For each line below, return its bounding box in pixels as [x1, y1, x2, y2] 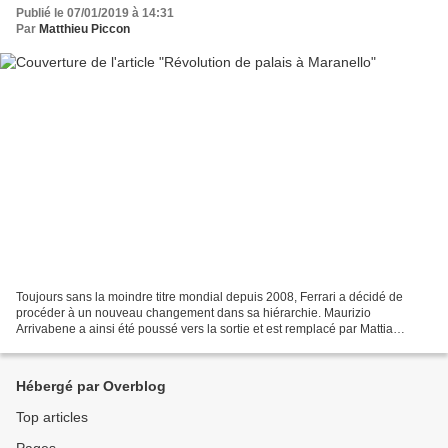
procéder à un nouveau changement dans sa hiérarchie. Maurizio [16, 305, 371, 320]
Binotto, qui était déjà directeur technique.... [16, 337, 250, 352]
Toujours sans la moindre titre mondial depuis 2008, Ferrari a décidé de [16, 289, 403, 304]
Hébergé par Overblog [16, 378, 166, 394]
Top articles [16, 409, 88, 425]
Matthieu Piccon [39, 22, 130, 37]
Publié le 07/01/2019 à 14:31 [16, 6, 174, 21]
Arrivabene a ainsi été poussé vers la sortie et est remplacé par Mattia [16, 321, 393, 336]
